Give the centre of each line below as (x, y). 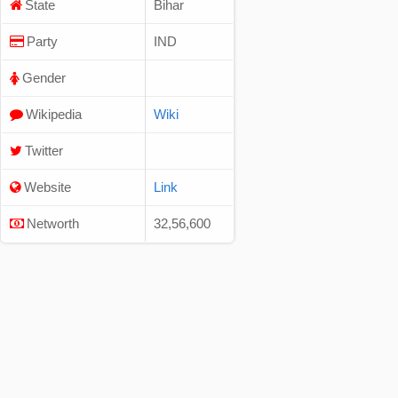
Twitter (44, 151)
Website (48, 187)
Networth (53, 224)
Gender (44, 78)
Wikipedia (54, 115)
